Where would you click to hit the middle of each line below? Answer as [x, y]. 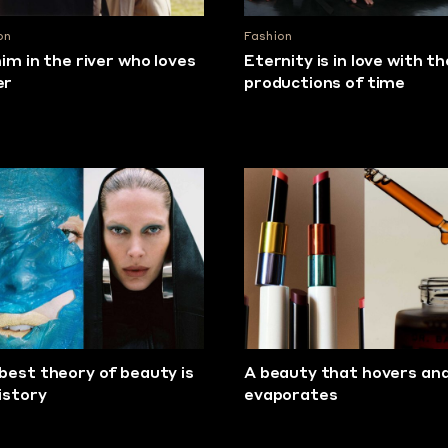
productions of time [325, 84]
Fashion [268, 37]
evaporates [291, 396]
